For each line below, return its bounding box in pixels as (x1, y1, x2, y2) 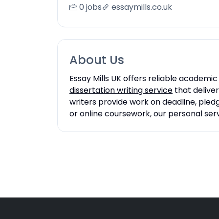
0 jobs (79, 1, 102, 13)
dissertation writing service (69, 85, 173, 96)
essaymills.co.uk (111, 1, 172, 13)
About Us (69, 52, 124, 68)
